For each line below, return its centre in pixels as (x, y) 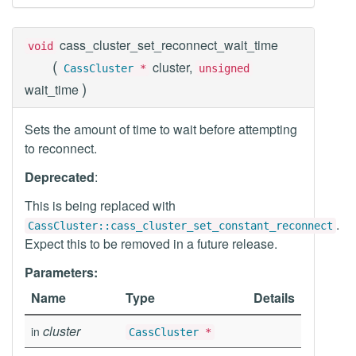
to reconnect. (61, 148)
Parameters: (61, 272)
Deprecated (60, 177)
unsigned (224, 68)
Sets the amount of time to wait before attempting (161, 129)
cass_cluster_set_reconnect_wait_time (169, 45)
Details (274, 298)
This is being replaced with (100, 205)
